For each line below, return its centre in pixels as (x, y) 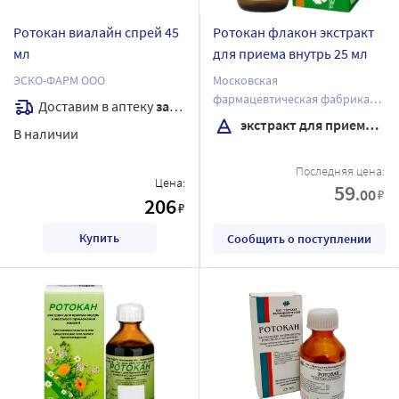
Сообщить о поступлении (299, 238)
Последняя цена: (340, 171)
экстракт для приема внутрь (301, 124)
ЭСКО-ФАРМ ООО (59, 80)
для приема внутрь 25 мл (290, 53)
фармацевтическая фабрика (291, 98)
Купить (99, 237)
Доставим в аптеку (97, 106)
